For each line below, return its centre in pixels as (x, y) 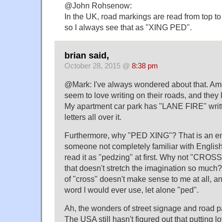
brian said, (87, 55)
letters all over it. (93, 117)
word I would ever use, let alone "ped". (132, 190)
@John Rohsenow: (98, 6)
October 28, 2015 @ (98, 66)
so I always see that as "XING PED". (128, 28)
